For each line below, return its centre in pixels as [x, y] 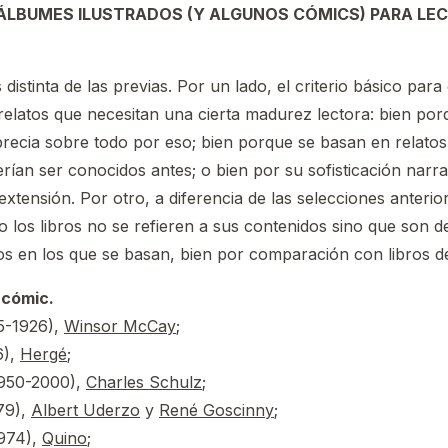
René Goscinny [216, 410]
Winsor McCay [120, 326]
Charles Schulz [144, 382]
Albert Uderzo [85, 410]
